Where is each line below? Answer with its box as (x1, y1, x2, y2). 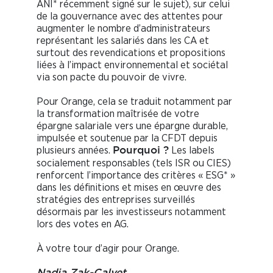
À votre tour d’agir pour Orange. (37, 243, 179, 254)
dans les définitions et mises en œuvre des (37, 182, 221, 193)
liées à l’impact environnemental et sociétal (37, 60, 228, 71)
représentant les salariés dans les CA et (37, 35, 209, 46)
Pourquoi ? (113, 146, 169, 156)
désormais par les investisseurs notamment (37, 207, 226, 218)
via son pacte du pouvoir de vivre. (37, 72, 186, 83)
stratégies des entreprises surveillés (37, 194, 195, 205)
